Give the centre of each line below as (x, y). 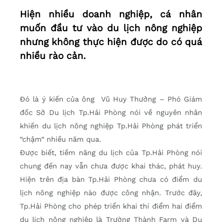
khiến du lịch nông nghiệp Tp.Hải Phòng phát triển (111, 126)
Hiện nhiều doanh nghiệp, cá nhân (111, 14)
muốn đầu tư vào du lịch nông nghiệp (111, 28)
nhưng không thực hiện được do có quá (111, 42)
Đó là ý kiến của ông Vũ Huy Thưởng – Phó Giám (111, 99)
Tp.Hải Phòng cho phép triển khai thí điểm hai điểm (111, 206)
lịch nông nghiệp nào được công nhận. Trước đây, (111, 193)
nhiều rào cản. (53, 56)
